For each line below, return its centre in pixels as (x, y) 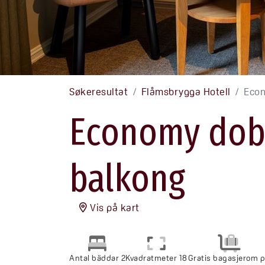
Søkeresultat (99, 91)
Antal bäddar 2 (98, 258)
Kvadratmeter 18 (156, 258)
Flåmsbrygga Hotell (186, 91)
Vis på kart (113, 207)
